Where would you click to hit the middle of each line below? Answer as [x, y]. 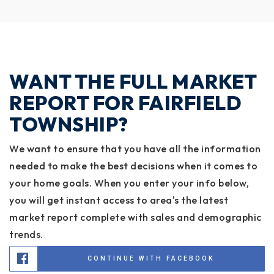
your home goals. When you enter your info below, [129, 183]
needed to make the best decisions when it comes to [133, 165]
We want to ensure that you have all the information [135, 148]
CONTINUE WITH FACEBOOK [151, 258]
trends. [26, 234]
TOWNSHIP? [69, 124]
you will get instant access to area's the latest [119, 200]
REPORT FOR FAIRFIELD [125, 102]
